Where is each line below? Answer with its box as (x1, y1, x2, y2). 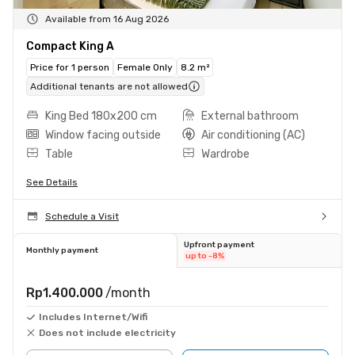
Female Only (117, 61, 173, 73)
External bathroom (201, 109, 299, 123)
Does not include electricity (39, 326, 176, 338)
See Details (26, 176, 78, 188)
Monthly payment (26, 245, 98, 255)
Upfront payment (184, 239, 254, 250)
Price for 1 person (30, 61, 109, 73)
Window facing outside (45, 128, 161, 142)
